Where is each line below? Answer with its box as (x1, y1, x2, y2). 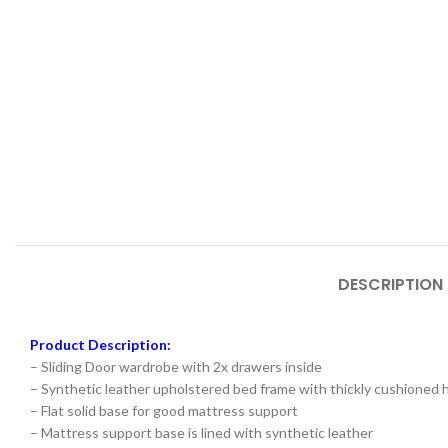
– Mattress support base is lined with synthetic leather (30, 424, 373, 442)
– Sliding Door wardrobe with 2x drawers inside (30, 358, 322, 376)
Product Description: (30, 336, 171, 354)
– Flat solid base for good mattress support (30, 402, 298, 420)
